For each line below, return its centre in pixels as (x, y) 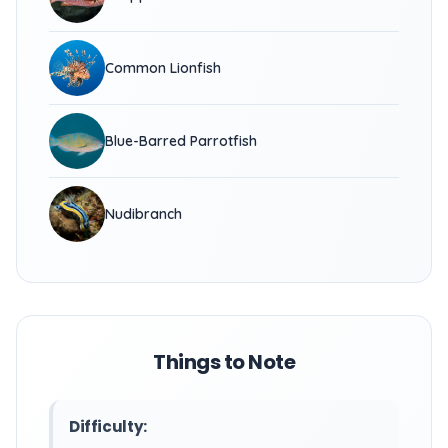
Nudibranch (143, 214)
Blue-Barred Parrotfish (181, 141)
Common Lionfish (163, 68)
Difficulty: (108, 426)
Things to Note (224, 362)
